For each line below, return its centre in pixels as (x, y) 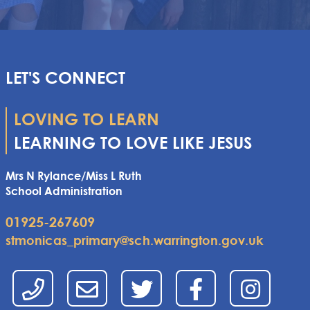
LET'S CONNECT (66, 77)
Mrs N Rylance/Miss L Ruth (74, 175)
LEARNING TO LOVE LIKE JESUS (133, 143)
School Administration (64, 191)
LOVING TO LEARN (87, 119)
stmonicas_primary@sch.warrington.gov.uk (135, 240)
